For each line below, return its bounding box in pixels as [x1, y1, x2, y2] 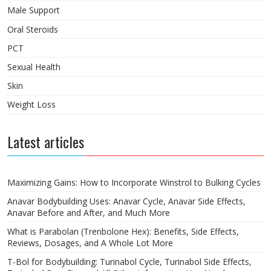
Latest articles [7, 130, 84, 152]
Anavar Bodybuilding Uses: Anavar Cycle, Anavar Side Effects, [7, 195, 246, 207]
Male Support [7, 4, 60, 16]
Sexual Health [7, 61, 60, 73]
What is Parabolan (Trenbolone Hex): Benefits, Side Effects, [7, 225, 239, 237]
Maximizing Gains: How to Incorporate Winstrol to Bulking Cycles [7, 176, 261, 188]
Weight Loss [7, 99, 56, 111]
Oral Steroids [7, 23, 58, 35]
